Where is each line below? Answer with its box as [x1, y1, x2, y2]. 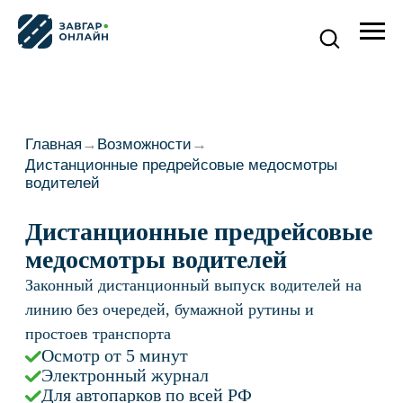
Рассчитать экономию [74, 300, 214, 315]
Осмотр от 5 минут [29, 247, 135, 261]
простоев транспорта [18, 231, 122, 246]
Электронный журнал [29, 261, 149, 275]
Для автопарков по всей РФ [29, 275, 181, 290]
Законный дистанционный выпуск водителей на [18, 197, 259, 210]
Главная [18, 96, 58, 110]
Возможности [69, 96, 138, 110]
